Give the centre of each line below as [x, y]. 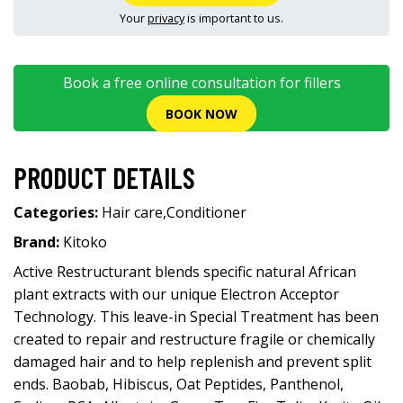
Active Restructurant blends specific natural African [185, 272]
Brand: [38, 242]
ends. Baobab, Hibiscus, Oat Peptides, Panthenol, [179, 384]
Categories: [58, 212]
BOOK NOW [201, 114]
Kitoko [85, 242]
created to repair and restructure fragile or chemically [194, 339]
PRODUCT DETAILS [104, 177]
